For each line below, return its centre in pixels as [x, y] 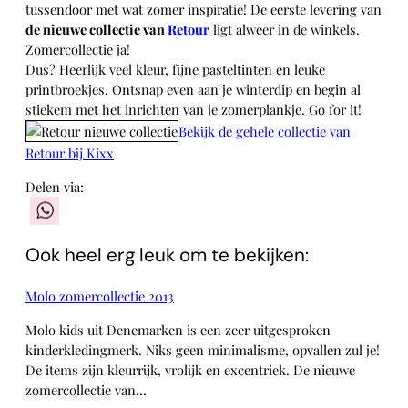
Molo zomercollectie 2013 [100, 296]
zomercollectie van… [86, 389]
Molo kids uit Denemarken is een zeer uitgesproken [178, 329]
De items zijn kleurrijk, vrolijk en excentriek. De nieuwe [190, 369]
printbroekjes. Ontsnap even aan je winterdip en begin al [193, 90]
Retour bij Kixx [70, 153]
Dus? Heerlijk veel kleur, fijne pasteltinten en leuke [175, 70]
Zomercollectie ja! [78, 50]
